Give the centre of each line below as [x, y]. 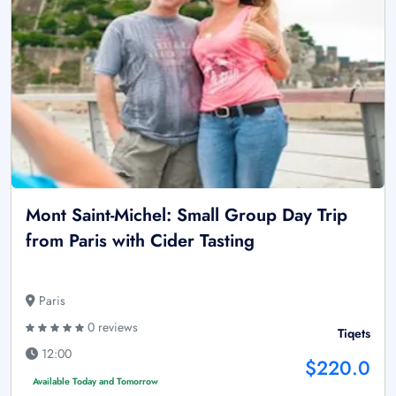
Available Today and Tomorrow [95, 381]
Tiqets [354, 333]
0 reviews [111, 327]
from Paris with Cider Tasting [140, 240]
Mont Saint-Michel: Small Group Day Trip [187, 215]
